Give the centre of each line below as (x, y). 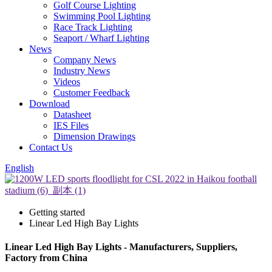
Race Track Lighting (93, 27)
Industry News (82, 71)
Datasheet (72, 114)
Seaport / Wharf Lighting (101, 38)
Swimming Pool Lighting (102, 16)
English (19, 168)
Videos (67, 82)
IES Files (71, 125)
